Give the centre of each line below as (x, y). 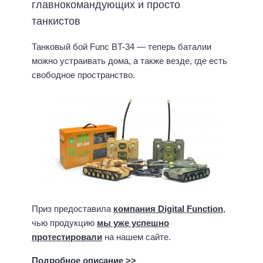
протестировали (67, 237)
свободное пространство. (83, 75)
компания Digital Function (168, 208)
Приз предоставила (73, 208)
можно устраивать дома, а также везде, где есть (129, 61)
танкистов (56, 21)
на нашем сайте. (136, 237)
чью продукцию (64, 222)
